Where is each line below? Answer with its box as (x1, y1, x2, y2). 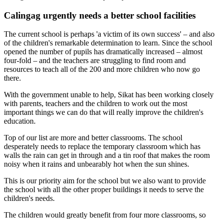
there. (4, 74, 21, 83)
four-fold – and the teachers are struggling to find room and (4, 56, 186, 65)
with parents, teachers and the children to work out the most (4, 99, 187, 108)
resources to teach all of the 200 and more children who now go (4, 65, 200, 74)
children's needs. (4, 194, 55, 203)
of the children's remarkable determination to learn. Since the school (4, 39, 212, 47)
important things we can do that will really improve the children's (4, 108, 203, 117)
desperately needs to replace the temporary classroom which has (4, 142, 200, 151)
